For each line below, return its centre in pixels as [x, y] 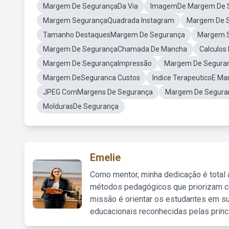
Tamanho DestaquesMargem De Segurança [114, 35]
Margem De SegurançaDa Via [90, 6]
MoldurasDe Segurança [81, 106]
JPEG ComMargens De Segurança [98, 92]
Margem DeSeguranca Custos [91, 78]
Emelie [105, 157]
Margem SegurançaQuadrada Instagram [109, 20]
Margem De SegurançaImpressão [97, 63]
